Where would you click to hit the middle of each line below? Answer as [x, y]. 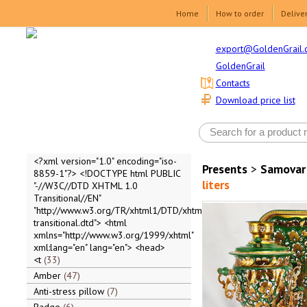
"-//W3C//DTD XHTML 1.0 [85, 186]
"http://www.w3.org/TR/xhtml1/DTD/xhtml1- [123, 210]
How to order [240, 13]
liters [216, 185]
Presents [224, 169]
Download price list [255, 100]
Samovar [283, 169]
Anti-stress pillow [70, 291]
